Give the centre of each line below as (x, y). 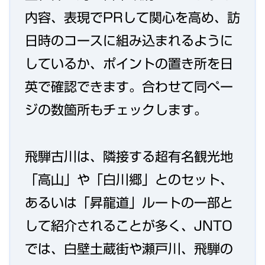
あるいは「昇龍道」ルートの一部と (129, 203)
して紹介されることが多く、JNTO (129, 226)
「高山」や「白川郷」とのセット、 (129, 180)
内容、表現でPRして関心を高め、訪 (132, 18)
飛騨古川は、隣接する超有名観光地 (129, 156)
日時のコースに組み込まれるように (129, 41)
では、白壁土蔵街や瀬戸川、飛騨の (129, 249)
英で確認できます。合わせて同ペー (129, 87)
